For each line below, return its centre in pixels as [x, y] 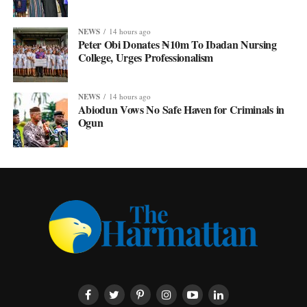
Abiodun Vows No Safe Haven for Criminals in [181, 109]
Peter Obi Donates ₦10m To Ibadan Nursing [177, 44]
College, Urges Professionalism [146, 57]
